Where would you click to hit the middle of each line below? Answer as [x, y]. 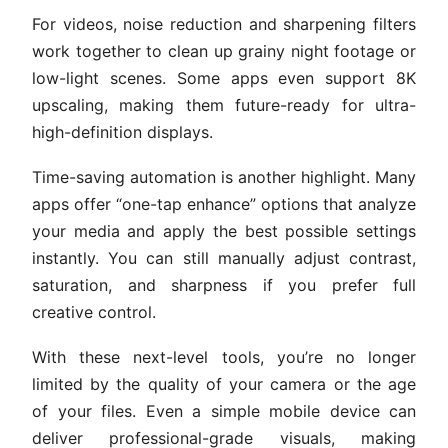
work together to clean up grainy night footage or [224, 50]
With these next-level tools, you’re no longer [224, 356]
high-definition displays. [122, 131]
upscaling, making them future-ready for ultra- [224, 104]
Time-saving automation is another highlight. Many [224, 176]
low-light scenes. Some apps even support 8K [224, 77]
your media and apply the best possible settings [224, 230]
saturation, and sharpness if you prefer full [224, 284]
